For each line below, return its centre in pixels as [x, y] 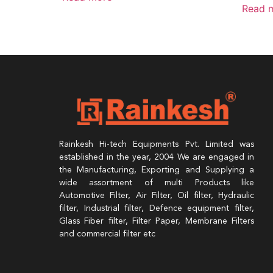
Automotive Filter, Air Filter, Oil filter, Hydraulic [157, 196]
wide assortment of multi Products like [157, 183]
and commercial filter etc [107, 234]
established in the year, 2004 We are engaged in [157, 157]
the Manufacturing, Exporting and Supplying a [157, 170]
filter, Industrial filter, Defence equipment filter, [157, 208]
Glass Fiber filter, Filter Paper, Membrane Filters [157, 221]
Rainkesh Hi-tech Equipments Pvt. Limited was [157, 144]
